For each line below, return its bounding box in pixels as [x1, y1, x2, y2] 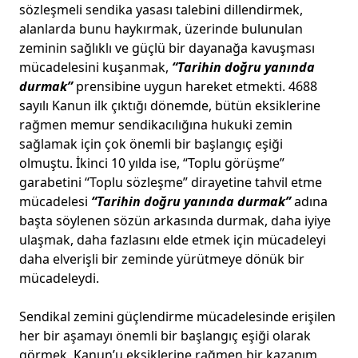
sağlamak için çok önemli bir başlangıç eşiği [19, 135, 283, 153]
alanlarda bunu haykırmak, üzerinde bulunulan [19, 20, 303, 38]
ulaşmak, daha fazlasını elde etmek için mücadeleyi [19, 231, 326, 249]
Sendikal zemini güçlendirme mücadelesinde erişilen [19, 308, 336, 325]
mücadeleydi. [19, 269, 102, 287]
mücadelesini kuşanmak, [19, 58, 172, 76]
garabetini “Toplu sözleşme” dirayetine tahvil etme [19, 173, 322, 191]
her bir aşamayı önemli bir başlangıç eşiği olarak [19, 327, 311, 344]
